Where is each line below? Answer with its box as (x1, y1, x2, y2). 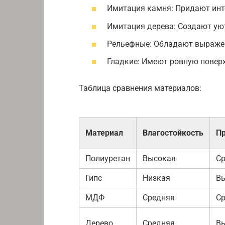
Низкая (143, 173, 170, 183)
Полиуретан (85, 153, 130, 163)
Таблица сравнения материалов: (79, 83, 201, 93)
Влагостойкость (143, 128, 203, 138)
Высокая (143, 153, 176, 163)
